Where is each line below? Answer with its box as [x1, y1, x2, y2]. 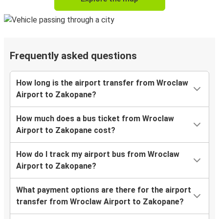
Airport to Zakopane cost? [16, 126, 115, 135]
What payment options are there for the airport [16, 185, 191, 195]
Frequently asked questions [10, 50, 137, 62]
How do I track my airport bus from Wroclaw [16, 150, 179, 159]
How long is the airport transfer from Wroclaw [16, 78, 188, 88]
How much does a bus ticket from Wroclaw [16, 114, 174, 124]
